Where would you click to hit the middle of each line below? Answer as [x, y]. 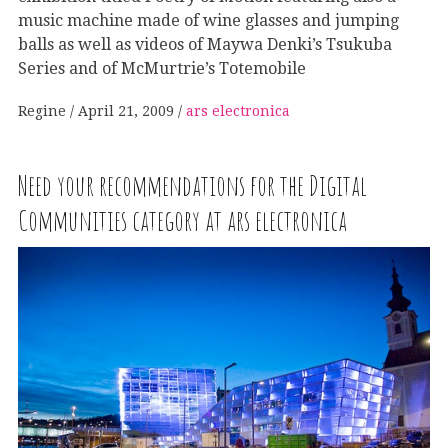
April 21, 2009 [126, 110]
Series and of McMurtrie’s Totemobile [162, 68]
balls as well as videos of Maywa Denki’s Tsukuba [205, 44]
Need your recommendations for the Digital [192, 185]
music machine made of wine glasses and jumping [208, 20]
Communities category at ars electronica [182, 220]
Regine [44, 110]
